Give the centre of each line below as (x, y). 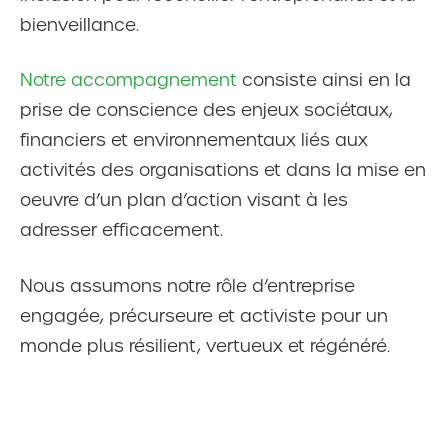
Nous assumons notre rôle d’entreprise (187, 285)
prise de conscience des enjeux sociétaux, (206, 110)
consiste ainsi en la (324, 80)
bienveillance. (79, 24)
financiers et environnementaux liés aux (194, 140)
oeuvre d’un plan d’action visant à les (184, 200)
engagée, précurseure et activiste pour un (204, 315)
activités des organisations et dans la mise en (223, 170)
